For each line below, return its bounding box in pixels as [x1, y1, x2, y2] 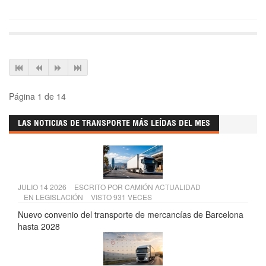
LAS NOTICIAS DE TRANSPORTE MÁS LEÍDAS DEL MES [18, 120, 210, 129]
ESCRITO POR [74, 182, 125, 192]
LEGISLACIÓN [36, 192, 83, 202]
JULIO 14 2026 [18, 182, 68, 192]
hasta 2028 [18, 220, 60, 233]
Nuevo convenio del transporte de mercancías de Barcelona [18, 208, 243, 221]
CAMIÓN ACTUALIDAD [125, 182, 201, 192]
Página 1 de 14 [9, 90, 66, 103]
